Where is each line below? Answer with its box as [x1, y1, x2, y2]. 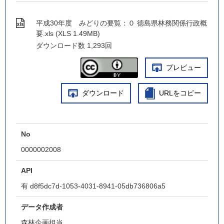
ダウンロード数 [36, 41, 85, 49]
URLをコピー [158, 89, 201, 97]
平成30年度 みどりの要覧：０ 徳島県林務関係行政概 [36, 19, 207, 27]
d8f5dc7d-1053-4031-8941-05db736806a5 [30, 182, 166, 190]
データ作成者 [21, 203, 63, 211]
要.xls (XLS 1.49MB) [36, 29, 100, 37]
